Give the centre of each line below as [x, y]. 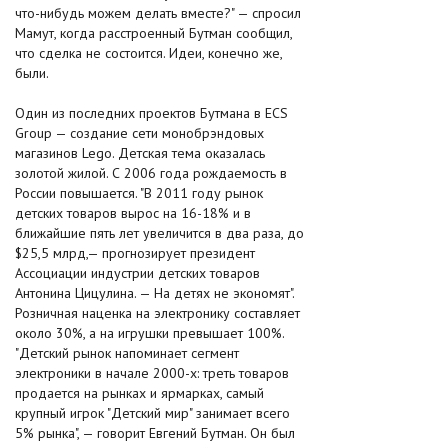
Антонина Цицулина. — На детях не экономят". [154, 293]
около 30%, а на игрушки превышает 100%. [149, 333]
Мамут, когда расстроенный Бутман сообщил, [153, 33]
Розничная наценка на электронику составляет [157, 313]
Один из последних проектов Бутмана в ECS [151, 113]
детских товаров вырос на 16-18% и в [133, 213]
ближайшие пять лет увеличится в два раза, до [159, 233]
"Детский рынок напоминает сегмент [127, 353]
